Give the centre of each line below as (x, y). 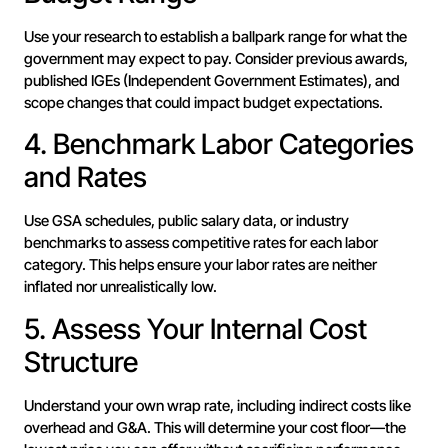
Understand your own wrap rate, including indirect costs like (217, 405)
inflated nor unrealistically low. (120, 287)
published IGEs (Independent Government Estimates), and (212, 80)
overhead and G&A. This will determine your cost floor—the (215, 427)
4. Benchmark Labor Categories (219, 144)
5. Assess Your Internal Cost (195, 328)
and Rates (85, 177)
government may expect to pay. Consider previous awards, (216, 58)
